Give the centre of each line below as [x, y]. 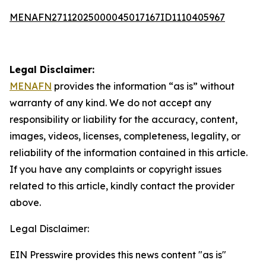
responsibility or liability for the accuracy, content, [123, 119]
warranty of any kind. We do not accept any [110, 103]
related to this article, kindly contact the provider [122, 186]
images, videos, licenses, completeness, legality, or [125, 136]
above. [25, 202]
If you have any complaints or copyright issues [115, 169]
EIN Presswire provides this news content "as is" [118, 255]
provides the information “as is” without [143, 86]
